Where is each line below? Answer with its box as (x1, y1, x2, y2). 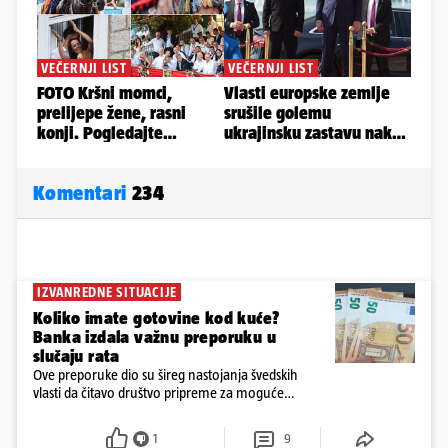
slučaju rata (33, 346, 120, 367)
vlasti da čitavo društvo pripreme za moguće (33, 384, 284, 402)
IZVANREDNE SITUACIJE (37, 284, 177, 301)
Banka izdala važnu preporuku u (33, 327, 276, 348)
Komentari (33, 181, 132, 205)
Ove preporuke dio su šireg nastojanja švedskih (33, 366, 298, 384)
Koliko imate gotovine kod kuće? (33, 308, 280, 329)
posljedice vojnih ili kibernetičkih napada (33, 402, 262, 420)
